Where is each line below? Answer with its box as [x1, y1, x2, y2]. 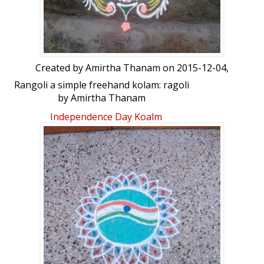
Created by [35, 61, 85, 75]
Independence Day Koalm [50, 110, 162, 124]
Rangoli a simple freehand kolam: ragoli [14, 78, 189, 92]
